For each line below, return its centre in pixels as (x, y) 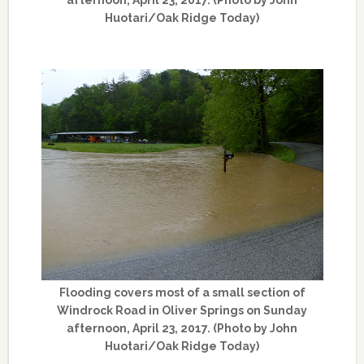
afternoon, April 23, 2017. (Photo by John (182, 329)
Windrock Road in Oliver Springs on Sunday (182, 311)
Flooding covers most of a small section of (182, 293)
